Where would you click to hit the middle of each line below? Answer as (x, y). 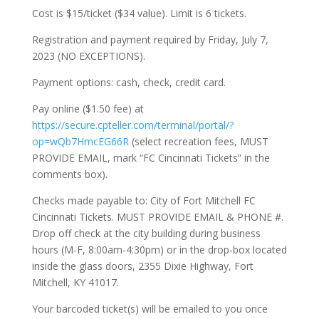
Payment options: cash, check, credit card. (129, 82)
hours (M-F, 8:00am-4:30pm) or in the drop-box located (159, 250)
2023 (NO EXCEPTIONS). (88, 56)
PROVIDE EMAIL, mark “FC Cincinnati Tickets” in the (151, 158)
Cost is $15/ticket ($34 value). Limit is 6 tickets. (139, 13)
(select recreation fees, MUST (198, 141)
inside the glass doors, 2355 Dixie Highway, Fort (142, 266)
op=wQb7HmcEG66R (80, 141)
